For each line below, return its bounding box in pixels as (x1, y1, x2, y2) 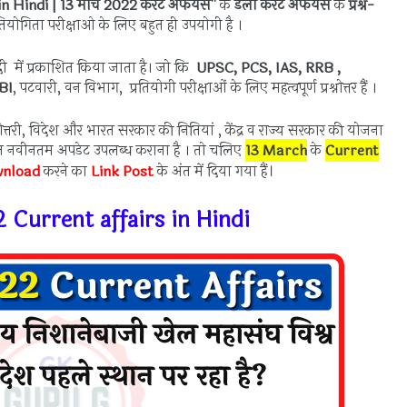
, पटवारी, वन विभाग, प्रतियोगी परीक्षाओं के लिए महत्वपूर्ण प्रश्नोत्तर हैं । (13, 76, 377, 99)
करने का (40, 160, 91, 183)
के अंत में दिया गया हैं (154, 160, 267, 183)
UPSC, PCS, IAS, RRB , (196, 56, 341, 79)
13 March (245, 139, 307, 162)
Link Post (91, 160, 154, 183)
